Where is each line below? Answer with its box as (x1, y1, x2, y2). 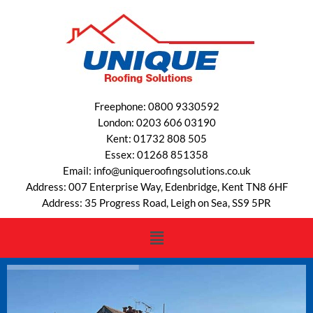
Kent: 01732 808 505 (106, 132, 207, 145)
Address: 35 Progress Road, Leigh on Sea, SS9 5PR (42, 196, 271, 209)
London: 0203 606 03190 (97, 116, 216, 129)
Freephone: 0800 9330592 (94, 100, 219, 112)
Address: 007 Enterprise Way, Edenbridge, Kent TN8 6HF (25, 180, 288, 193)
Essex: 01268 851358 (105, 148, 208, 161)
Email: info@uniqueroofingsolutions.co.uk (62, 164, 251, 177)
